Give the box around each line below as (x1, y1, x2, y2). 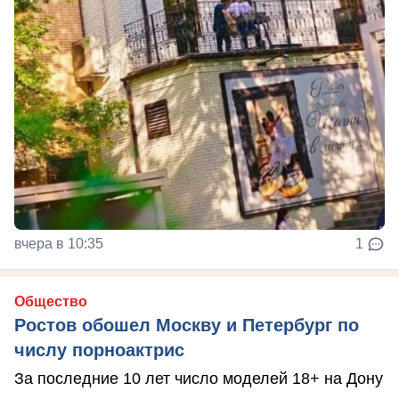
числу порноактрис (14, 339, 184, 360)
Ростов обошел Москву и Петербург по (14, 314, 359, 335)
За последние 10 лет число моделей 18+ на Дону (14, 369, 383, 387)
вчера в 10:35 (14, 235, 103, 251)
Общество (14, 293, 87, 309)
